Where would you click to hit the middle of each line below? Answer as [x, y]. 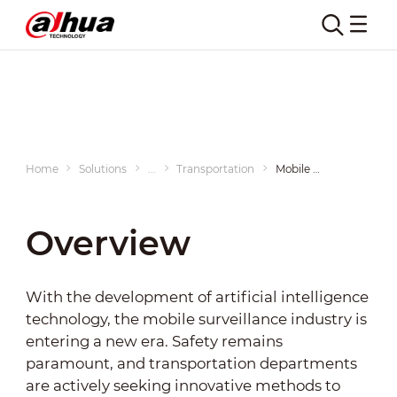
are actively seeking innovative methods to [183, 385]
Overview [108, 244]
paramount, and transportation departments [191, 363]
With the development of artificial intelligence [197, 296]
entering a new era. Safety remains [154, 341]
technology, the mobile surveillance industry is [196, 319]
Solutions [103, 168]
